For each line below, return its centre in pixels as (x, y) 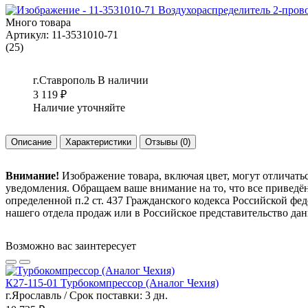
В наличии (123, 80)
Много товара (38, 22)
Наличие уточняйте (79, 107)
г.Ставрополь (65, 80)
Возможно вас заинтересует (71, 245)
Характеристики (98, 142)
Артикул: (27, 34)
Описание (31, 142)
